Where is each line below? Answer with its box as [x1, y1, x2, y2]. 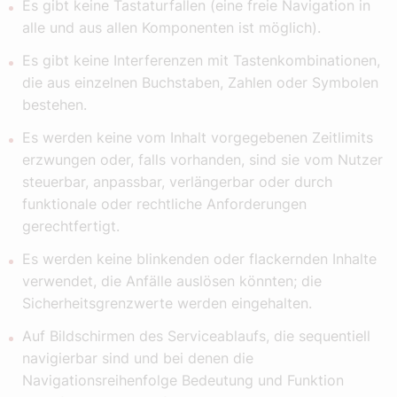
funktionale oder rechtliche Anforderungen [22, 195, 307, 214]
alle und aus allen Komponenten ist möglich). [22, 19, 321, 37]
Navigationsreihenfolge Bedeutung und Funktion [22, 371, 344, 390]
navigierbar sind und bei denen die [22, 349, 253, 368]
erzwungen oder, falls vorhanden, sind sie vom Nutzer [22, 151, 383, 169]
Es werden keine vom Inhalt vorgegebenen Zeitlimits [22, 128, 373, 147]
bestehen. [22, 96, 87, 114]
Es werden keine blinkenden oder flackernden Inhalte [22, 250, 377, 269]
